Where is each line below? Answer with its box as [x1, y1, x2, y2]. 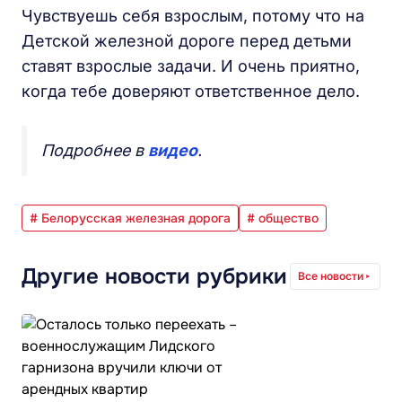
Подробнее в [41, 141, 148, 160]
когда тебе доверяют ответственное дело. [22, 82, 360, 100]
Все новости [298, 269, 363, 283]
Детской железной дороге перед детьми [22, 31, 352, 50]
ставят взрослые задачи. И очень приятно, [22, 57, 360, 75]
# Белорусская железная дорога [30, 210, 231, 226]
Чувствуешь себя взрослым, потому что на [22, 6, 364, 25]
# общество [247, 210, 319, 226]
